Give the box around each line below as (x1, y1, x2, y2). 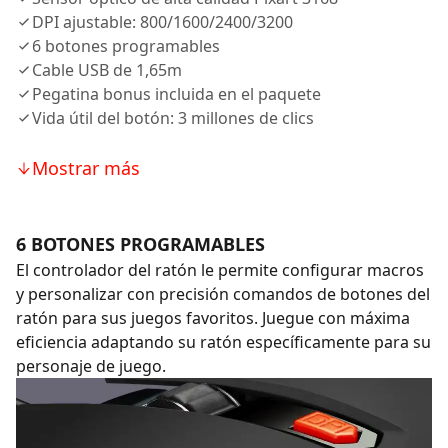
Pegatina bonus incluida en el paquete (32, 83, 321, 105)
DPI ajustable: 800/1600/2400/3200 (32, 11, 293, 33)
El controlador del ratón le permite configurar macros (16, 259, 424, 281)
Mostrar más (32, 156, 140, 180)
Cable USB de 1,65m (32, 59, 182, 81)
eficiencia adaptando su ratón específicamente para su (16, 331, 431, 353)
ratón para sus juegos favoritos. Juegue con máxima (16, 307, 410, 329)
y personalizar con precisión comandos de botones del (16, 283, 430, 305)
